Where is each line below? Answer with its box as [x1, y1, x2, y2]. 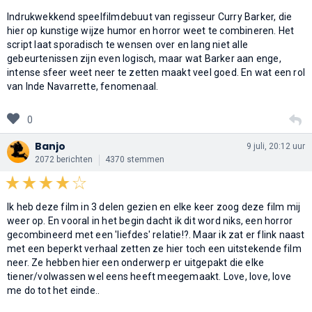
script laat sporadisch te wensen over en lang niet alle [7, 38, 249, 50]
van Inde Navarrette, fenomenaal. [7, 80, 159, 92]
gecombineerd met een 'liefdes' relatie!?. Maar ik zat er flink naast [7, 228, 305, 240]
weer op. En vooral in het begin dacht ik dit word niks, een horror [7, 214, 293, 226]
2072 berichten [35, 154, 93, 164]
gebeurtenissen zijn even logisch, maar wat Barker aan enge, [7, 52, 281, 64]
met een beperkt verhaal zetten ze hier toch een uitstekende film [7, 242, 302, 254]
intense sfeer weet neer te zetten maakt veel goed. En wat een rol [7, 66, 306, 78]
